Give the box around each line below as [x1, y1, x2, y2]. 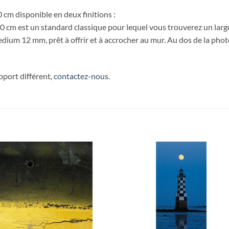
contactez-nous [54, 71, 108, 81]
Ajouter [80, 166, 101, 173]
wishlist [80, 180, 101, 188]
